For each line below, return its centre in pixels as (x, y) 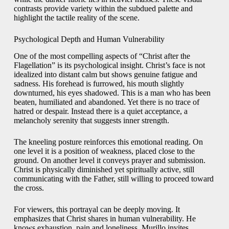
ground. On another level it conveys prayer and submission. (109, 160)
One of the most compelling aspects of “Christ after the (102, 56)
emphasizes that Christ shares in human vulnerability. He (105, 218)
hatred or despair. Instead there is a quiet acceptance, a (100, 111)
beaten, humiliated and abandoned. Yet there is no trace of (106, 102)
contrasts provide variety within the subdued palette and (103, 8)
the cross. (29, 188)
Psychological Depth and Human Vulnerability (89, 39)
